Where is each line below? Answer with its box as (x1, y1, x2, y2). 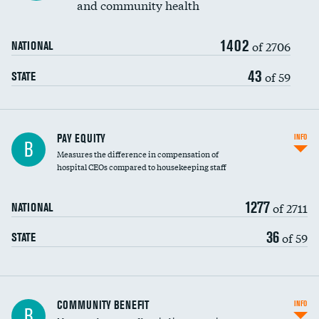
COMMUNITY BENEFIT (57, 298, 149, 312)
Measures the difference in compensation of (57, 147, 219, 160)
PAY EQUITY (57, 131, 105, 145)
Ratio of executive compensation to (11, 293, 140, 306)
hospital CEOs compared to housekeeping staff (57, 160, 226, 173)
